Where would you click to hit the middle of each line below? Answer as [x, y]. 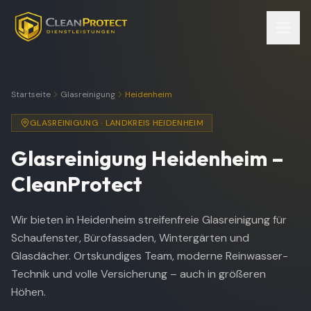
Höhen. [28, 292]
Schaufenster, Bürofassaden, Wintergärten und [130, 238]
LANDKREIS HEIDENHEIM [154, 123]
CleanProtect [77, 184]
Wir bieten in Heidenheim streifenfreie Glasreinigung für [149, 220]
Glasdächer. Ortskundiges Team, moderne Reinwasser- [150, 256]
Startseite [31, 94]
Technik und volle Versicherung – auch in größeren [138, 274]
